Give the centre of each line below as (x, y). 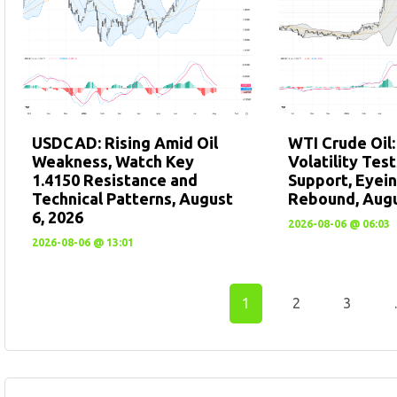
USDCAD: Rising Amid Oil (125, 143)
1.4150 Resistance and (115, 180)
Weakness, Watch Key (113, 162)
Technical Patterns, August (132, 199)
